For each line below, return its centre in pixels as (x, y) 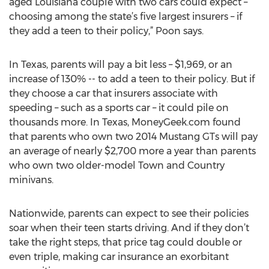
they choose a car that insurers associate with (113, 93)
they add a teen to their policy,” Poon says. (106, 31)
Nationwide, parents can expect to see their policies (129, 213)
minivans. (31, 180)
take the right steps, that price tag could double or (125, 242)
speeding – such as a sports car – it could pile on (119, 108)
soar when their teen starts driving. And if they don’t (129, 228)
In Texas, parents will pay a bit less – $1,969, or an (121, 65)
